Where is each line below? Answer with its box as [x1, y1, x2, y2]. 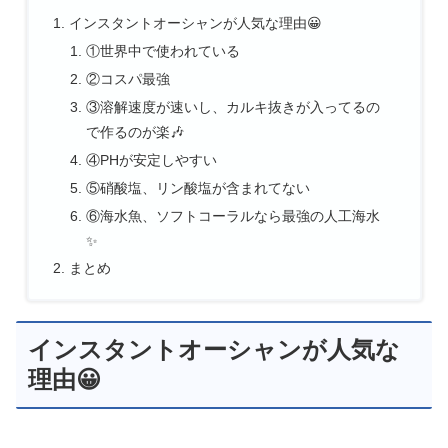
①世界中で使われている [86, 43, 241, 60]
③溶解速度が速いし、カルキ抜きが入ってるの [86, 98, 381, 115]
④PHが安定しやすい [86, 151, 218, 168]
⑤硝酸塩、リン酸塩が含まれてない [86, 179, 311, 196]
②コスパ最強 [86, 71, 171, 88]
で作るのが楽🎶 [86, 123, 185, 140]
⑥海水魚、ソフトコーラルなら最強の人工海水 [86, 207, 381, 224]
